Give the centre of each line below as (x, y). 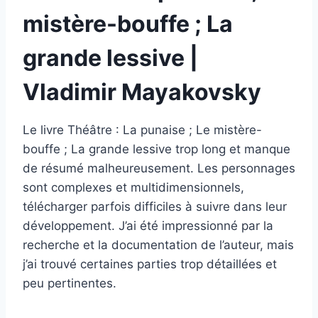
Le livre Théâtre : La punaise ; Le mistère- (142, 130)
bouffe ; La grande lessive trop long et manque (157, 149)
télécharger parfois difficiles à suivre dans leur (155, 206)
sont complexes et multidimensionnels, (133, 187)
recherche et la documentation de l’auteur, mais (158, 245)
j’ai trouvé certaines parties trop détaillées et (150, 264)
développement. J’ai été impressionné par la (148, 225)
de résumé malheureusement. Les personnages (159, 168)
